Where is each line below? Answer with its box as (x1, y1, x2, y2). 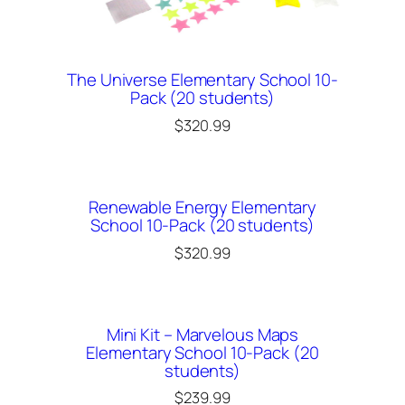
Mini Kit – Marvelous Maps (106, 323, 299, 347)
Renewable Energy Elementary (88, 195, 317, 220)
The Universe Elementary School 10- (67, 68, 338, 92)
